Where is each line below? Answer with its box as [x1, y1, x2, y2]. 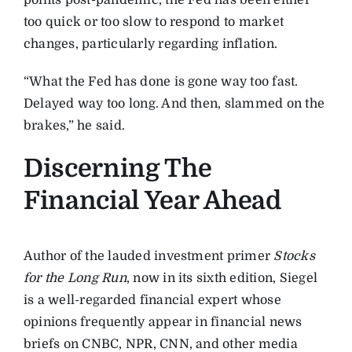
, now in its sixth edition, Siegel [126, 270, 317, 285]
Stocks [273, 248, 315, 263]
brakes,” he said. [23, 119, 126, 134]
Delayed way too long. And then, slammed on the [23, 97, 325, 112]
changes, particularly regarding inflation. [23, 37, 278, 52]
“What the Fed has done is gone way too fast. [23, 75, 299, 90]
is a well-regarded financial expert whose [23, 292, 281, 307]
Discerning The [23, 154, 212, 184]
